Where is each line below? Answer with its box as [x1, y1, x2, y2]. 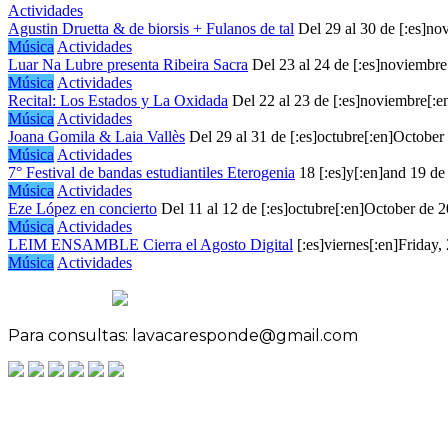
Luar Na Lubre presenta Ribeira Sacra [8, 55, 248, 73]
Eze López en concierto [8, 199, 157, 217]
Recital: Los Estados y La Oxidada [8, 91, 228, 109]
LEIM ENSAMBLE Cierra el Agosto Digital [8, 235, 293, 253]
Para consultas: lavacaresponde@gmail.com [8, 325, 358, 345]
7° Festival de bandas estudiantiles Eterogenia [8, 163, 295, 181]
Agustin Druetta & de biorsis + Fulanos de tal [8, 19, 294, 37]
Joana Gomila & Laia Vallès [8, 127, 185, 145]
